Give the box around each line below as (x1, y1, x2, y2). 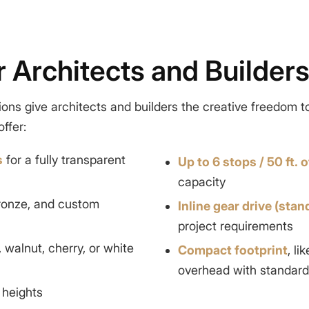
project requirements (178, 218, 293, 233)
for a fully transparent (2, 152, 126, 167)
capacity (178, 174, 226, 189)
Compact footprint (178, 242, 288, 257)
